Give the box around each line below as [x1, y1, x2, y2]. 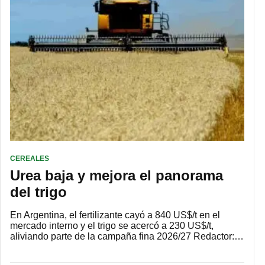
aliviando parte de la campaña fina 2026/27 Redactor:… [10, 231, 244, 242]
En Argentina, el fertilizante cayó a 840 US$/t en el [10, 210, 220, 221]
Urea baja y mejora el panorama [10, 167, 223, 184]
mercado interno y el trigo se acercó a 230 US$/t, [10, 221, 214, 231]
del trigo [10, 184, 67, 201]
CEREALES [10, 154, 49, 163]
